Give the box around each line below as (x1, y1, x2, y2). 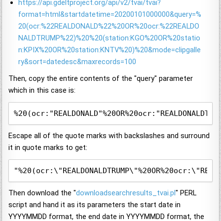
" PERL (176, 188, 197, 197)
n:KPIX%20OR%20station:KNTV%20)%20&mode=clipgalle (18, 45, 201, 54)
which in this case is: (8, 85, 76, 95)
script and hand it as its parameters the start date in (8, 200, 181, 209)
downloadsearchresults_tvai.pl (76, 188, 176, 197)
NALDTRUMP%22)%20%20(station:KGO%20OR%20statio (18, 33, 201, 42)
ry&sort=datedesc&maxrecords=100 (18, 57, 137, 66)
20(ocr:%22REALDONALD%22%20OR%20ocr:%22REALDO (18, 21, 200, 31)
